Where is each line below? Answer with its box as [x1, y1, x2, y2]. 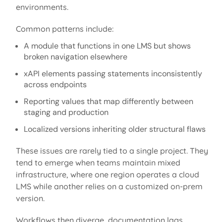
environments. [15, 1, 68, 12]
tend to [15, 157, 45, 167]
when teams [73, 157, 122, 167]
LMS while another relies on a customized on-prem [15, 181, 203, 191]
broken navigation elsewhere [23, 51, 127, 62]
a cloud [169, 169, 199, 179]
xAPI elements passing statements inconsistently [23, 68, 202, 79]
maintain [122, 157, 156, 167]
